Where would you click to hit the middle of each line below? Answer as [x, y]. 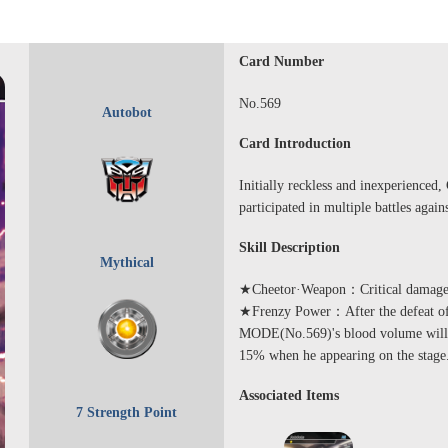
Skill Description [289, 247]
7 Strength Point [126, 413]
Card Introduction [295, 143]
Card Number [281, 61]
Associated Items [289, 395]
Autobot [126, 113]
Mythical [126, 263]
